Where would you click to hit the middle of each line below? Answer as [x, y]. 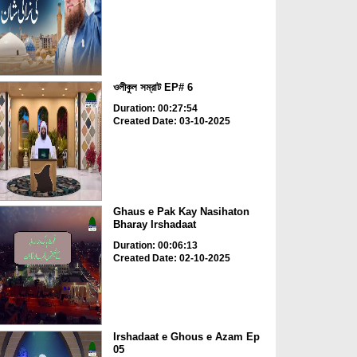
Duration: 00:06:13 [155, 246]
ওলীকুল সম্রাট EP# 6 [153, 87]
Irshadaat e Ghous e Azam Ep [186, 336]
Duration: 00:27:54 [155, 108]
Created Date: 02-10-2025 [171, 259]
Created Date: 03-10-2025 [171, 121]
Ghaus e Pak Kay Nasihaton [181, 212]
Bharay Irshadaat [154, 225]
